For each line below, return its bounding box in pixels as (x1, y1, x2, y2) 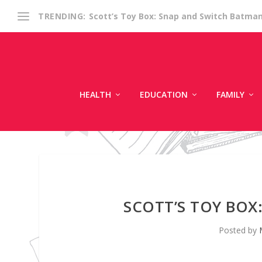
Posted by (219, 224, 260, 236)
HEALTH (80, 88, 111, 100)
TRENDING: (38, 11, 86, 22)
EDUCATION (140, 88, 188, 100)
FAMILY (216, 88, 244, 100)
